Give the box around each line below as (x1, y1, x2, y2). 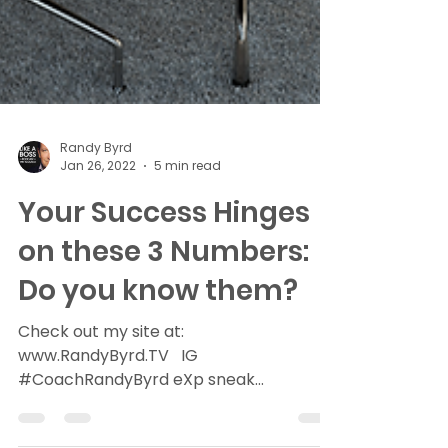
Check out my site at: (18, 360, 184, 383)
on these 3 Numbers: (18, 272, 309, 311)
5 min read (154, 197, 221, 214)
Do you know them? (18, 311, 298, 350)
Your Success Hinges (18, 233, 310, 272)
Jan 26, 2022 (60, 197, 136, 214)
